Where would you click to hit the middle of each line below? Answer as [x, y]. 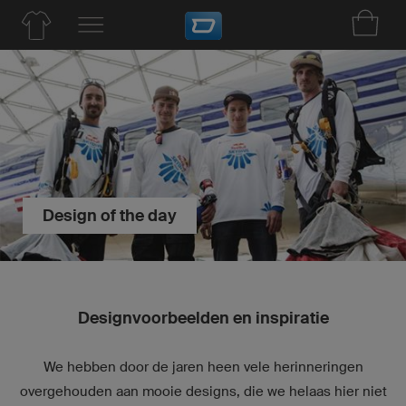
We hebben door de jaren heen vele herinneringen [203, 366]
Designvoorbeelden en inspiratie [203, 318]
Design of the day [110, 215]
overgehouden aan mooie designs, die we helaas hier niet [203, 391]
